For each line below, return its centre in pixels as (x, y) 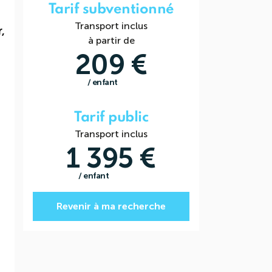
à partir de (111, 40)
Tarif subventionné (111, 9)
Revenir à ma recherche (111, 206)
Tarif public (111, 117)
